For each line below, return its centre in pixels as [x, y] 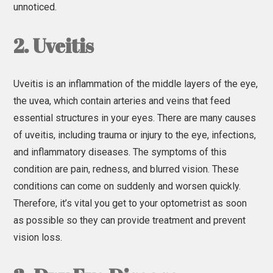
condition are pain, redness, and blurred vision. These [126, 169]
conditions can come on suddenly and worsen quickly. [127, 186]
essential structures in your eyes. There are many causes [135, 118]
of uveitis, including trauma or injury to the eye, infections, [135, 135]
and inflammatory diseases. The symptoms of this [120, 152]
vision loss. [38, 237]
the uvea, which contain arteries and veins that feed [122, 101]
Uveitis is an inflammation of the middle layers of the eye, [136, 83]
